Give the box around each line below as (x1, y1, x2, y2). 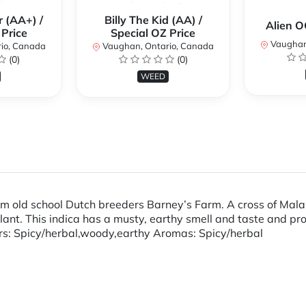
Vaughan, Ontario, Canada (100, 40, 214, 52)
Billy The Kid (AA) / (104, 13, 202, 27)
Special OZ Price (111, 26, 195, 40)
